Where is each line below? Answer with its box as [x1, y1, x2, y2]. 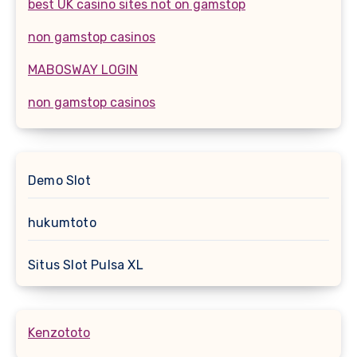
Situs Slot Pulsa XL [28, 257, 143, 273]
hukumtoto [28, 214, 96, 230]
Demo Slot [28, 172, 91, 188]
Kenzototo [28, 324, 90, 340]
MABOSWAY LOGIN [28, 61, 138, 77]
